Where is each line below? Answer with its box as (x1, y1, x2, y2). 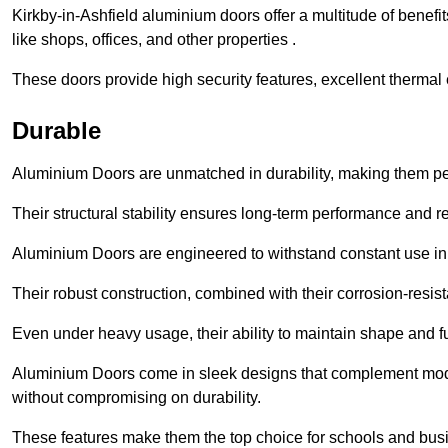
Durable (12, 116, 101, 144)
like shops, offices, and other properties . (12, 30, 300, 48)
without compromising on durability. (12, 388, 261, 406)
